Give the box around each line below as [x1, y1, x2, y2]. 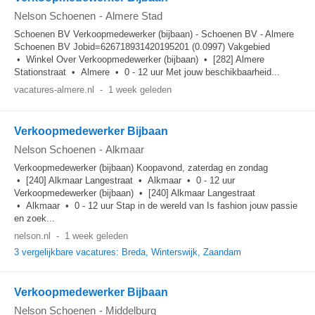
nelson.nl [14, 231, 51, 241]
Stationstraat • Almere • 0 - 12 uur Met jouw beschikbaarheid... [14, 67, 280, 77]
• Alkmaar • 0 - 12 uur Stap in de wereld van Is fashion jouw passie [14, 200, 297, 211]
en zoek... [14, 213, 55, 224]
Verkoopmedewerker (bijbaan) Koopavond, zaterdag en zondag [14, 162, 268, 173]
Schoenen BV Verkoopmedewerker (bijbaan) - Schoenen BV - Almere [14, 29, 294, 39]
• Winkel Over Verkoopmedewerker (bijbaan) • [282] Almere [14, 54, 264, 65]
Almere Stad [105, 10, 162, 22]
